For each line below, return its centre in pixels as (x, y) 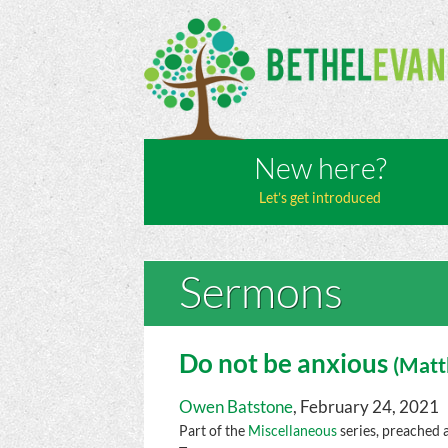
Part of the (214, 431)
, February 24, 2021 (366, 407)
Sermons (261, 293)
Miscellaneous (293, 431)
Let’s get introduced (320, 197)
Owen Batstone (236, 407)
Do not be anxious (286, 363)
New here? (320, 168)
